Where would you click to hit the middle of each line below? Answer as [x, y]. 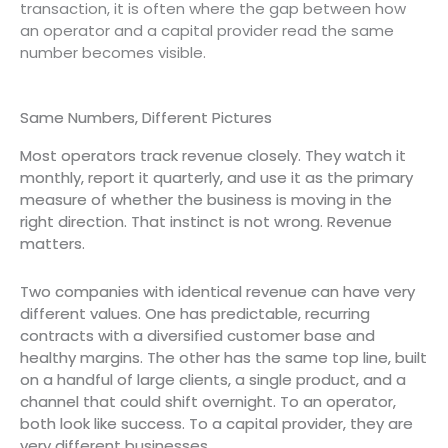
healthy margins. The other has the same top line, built [223, 358]
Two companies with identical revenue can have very [217, 292]
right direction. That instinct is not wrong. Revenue [206, 221]
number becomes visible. [113, 52]
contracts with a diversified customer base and [197, 336]
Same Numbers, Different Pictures [146, 117]
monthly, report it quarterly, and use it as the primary [216, 177]
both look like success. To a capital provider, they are [216, 424]
